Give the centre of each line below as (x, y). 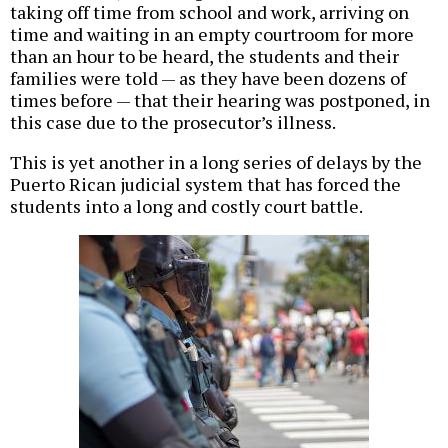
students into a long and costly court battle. (186, 206)
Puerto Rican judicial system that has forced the (205, 184)
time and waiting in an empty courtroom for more (212, 34)
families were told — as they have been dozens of (208, 78)
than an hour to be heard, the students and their (204, 56)
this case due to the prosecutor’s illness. (173, 122)
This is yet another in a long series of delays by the (216, 162)
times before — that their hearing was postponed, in (220, 100)
